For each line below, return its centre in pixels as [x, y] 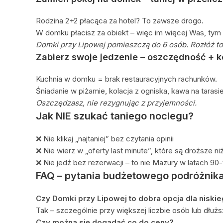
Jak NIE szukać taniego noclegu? [115, 116]
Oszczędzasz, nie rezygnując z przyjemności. [116, 103]
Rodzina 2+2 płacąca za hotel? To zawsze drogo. [120, 20]
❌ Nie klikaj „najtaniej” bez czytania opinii [105, 138]
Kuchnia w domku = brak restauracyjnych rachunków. [126, 79]
